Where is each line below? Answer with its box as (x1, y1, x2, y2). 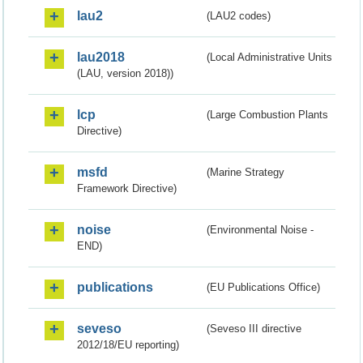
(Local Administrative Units (207, 51, 333, 64)
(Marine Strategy (207, 166, 285, 179)
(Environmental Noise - (207, 224, 314, 237)
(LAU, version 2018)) (77, 67, 173, 80)
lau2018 (77, 50, 125, 65)
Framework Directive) (77, 182, 177, 195)
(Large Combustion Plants (207, 109, 329, 122)
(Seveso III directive (207, 322, 302, 335)
